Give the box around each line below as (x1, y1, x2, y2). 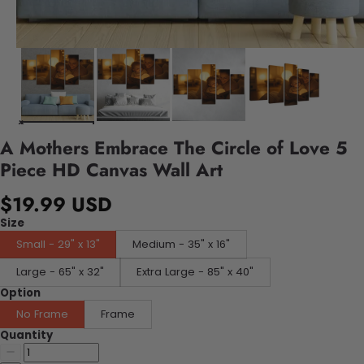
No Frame (16, 305, 68, 322)
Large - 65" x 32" (16, 263, 104, 279)
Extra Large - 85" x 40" (136, 263, 253, 279)
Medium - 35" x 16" (132, 236, 230, 252)
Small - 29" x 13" (16, 236, 100, 252)
